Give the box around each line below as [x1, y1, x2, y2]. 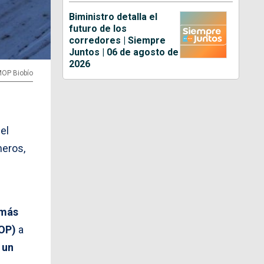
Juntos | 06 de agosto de [69, 46, 179, 58]
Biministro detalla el [69, 11, 158, 22]
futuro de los [69, 22, 127, 34]
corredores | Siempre [69, 34, 166, 46]
